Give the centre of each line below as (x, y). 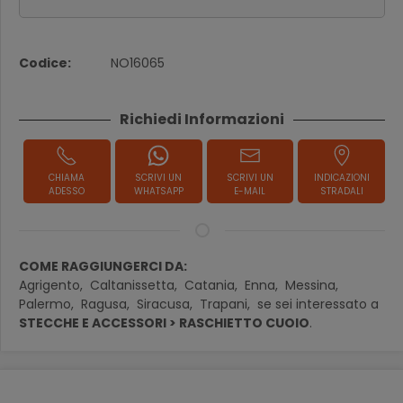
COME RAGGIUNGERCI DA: (103, 266)
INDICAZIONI (341, 178)
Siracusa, (166, 304)
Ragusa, (107, 304)
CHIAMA (67, 178)
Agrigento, (53, 285)
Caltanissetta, (135, 285)
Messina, (313, 285)
